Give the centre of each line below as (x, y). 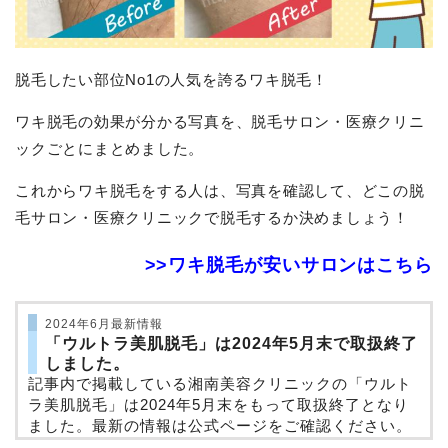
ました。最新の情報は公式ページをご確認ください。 (220, 426)
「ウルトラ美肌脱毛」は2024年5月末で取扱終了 (231, 344)
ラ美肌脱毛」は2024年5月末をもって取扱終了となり (218, 405)
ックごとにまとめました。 (110, 149)
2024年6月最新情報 (104, 324)
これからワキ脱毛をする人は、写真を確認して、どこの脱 (220, 191)
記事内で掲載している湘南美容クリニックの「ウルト (220, 384)
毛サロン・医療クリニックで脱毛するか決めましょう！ (212, 218)
